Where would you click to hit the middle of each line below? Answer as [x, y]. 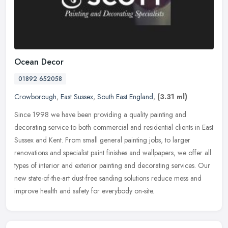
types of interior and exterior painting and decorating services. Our [112, 166]
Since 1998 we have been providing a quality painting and [100, 115]
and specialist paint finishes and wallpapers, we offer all [131, 153]
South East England [125, 97]
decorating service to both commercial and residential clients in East [114, 127]
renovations [31, 153]
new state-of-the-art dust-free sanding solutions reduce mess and [108, 178]
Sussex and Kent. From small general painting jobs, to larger [102, 140]
